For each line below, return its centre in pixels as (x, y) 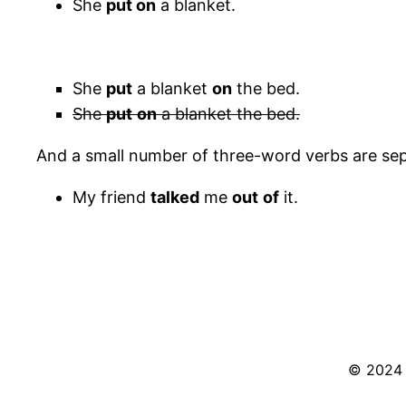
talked (175, 198)
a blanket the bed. (228, 114)
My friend (111, 198)
